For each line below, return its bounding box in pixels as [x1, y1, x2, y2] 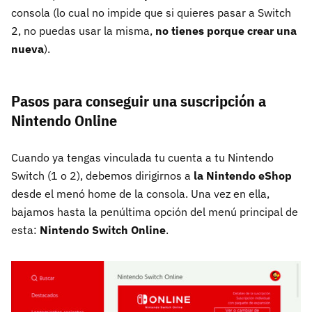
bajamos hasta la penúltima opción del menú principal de [11, 204, 298, 219]
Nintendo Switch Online [37, 222, 166, 237]
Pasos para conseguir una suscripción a [11, 90, 266, 111]
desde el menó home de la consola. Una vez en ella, [11, 186, 270, 201]
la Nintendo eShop [194, 168, 292, 182]
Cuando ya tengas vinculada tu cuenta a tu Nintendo [11, 150, 274, 164]
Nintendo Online [11, 109, 117, 130]
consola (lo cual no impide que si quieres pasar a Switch [11, 5, 291, 19]
